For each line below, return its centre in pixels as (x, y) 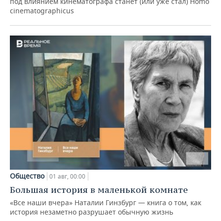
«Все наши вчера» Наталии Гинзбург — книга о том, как (106, 202)
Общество (27, 176)
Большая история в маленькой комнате (99, 189)
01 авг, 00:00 (67, 176)
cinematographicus (42, 10)
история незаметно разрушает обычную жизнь (92, 212)
